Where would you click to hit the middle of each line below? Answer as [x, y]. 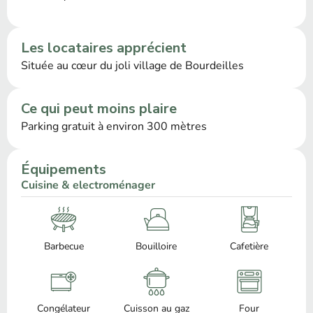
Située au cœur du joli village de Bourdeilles [132, 65]
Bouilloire [156, 246]
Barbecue [64, 246]
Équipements [64, 169]
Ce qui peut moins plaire [99, 108]
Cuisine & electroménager [88, 185]
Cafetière [249, 246]
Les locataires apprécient [104, 48]
